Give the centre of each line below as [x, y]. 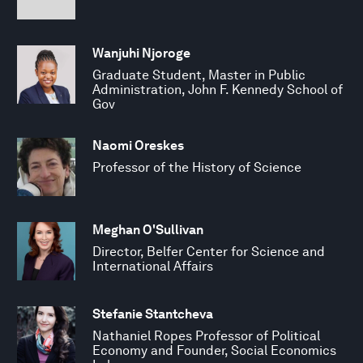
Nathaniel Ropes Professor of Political [206, 335]
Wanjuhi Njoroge [141, 53]
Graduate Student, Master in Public [199, 75]
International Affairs [153, 266]
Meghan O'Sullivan [148, 229]
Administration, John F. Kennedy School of [218, 89]
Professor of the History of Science [197, 167]
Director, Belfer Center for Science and [209, 251]
